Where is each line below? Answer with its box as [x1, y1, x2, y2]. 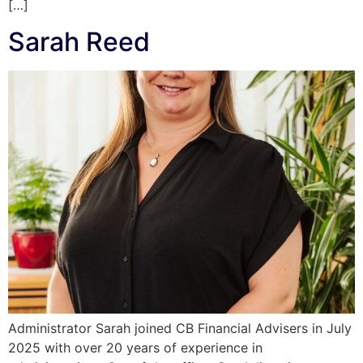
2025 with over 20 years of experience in [8, 339, 263, 356]
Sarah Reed [8, 25, 150, 58]
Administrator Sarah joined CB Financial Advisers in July [8, 319, 352, 336]
